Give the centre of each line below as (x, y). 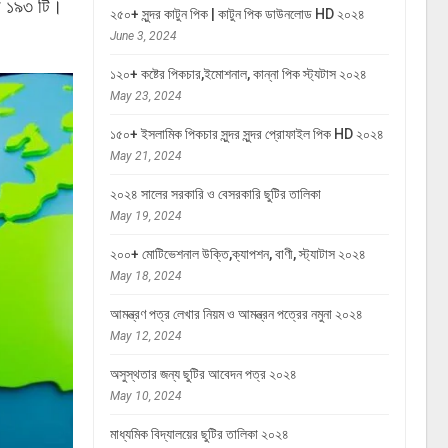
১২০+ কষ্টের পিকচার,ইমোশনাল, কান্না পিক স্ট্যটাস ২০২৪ (239, 74)
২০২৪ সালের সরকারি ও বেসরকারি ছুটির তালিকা (216, 194)
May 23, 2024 (146, 96)
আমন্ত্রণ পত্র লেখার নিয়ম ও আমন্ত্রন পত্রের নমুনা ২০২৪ (237, 314)
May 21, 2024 (146, 156)
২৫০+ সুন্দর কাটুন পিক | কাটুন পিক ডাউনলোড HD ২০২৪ (238, 14)
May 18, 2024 (146, 276)
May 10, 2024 (146, 396)
